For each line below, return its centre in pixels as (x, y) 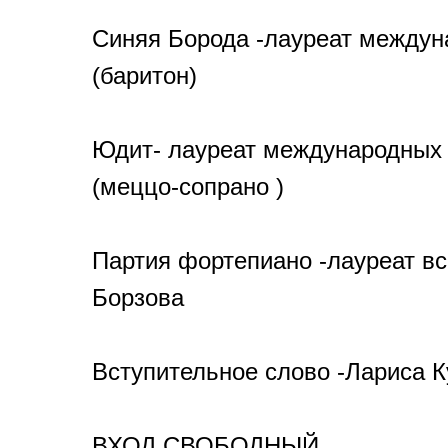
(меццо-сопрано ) (188, 186)
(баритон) (144, 75)
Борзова (138, 297)
